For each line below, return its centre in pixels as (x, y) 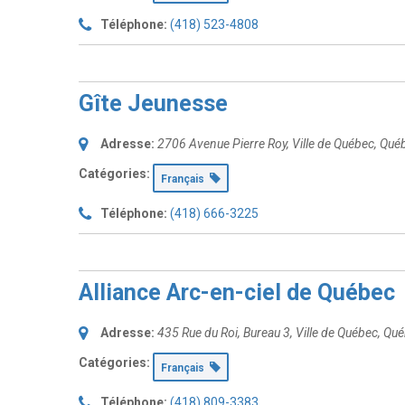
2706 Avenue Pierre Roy (222, 144)
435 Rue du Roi (198, 333)
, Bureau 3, (267, 333)
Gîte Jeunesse (153, 104)
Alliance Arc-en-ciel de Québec (237, 292)
